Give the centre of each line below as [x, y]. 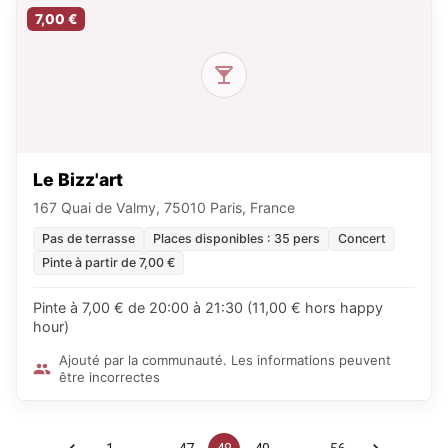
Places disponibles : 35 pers [236, 238]
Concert [362, 238]
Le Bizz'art [78, 179]
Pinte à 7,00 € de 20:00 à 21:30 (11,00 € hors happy [208, 307]
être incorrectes [109, 377]
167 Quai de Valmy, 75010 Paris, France [164, 207]
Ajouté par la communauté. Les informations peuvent [225, 360]
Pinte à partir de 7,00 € [108, 262]
